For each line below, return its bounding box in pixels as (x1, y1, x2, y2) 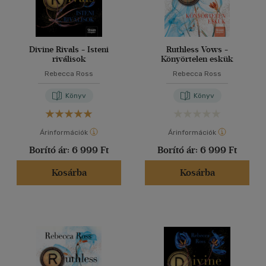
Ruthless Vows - (166, 45, 228, 55)
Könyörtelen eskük (161, 54, 233, 64)
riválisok (52, 54, 86, 64)
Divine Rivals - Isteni (29, 45, 109, 55)
